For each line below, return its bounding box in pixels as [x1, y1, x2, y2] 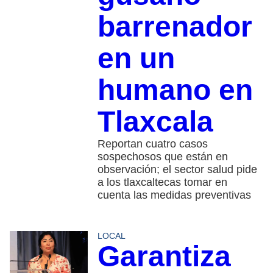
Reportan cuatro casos [97, 137, 208, 150]
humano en [97, 73, 253, 106]
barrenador [97, 10, 252, 43]
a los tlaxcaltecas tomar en [97, 175, 227, 188]
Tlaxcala [97, 105, 213, 138]
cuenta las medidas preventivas [97, 188, 251, 201]
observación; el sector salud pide [97, 163, 257, 175]
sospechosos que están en [97, 150, 228, 163]
